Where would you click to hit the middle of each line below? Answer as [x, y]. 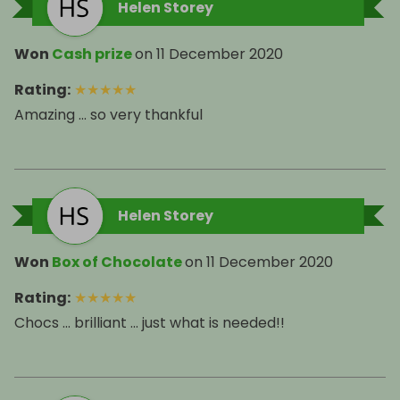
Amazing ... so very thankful [108, 115]
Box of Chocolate [118, 262]
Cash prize [92, 54]
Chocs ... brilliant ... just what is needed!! [150, 323]
